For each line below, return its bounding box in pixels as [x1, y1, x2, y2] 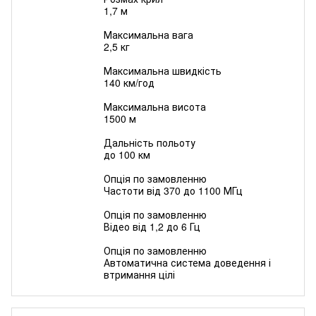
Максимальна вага [104, 28, 193, 42]
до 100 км [104, 147, 150, 162]
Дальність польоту [104, 135, 195, 150]
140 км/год [104, 75, 154, 90]
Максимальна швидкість [104, 63, 221, 78]
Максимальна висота [104, 99, 206, 114]
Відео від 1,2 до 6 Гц [104, 219, 200, 234]
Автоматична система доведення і [104, 255, 271, 270]
